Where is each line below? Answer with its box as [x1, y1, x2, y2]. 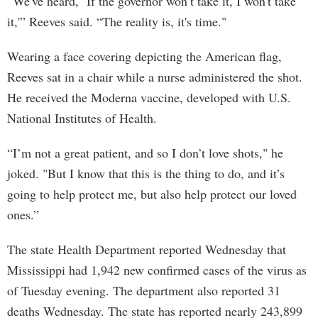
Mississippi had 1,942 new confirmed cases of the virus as [7, 261, 307, 278]
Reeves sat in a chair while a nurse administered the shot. [7, 68, 302, 85]
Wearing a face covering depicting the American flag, [7, 48, 282, 65]
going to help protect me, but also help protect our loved [7, 185, 297, 202]
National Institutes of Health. [7, 109, 157, 126]
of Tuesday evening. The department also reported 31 [7, 282, 280, 299]
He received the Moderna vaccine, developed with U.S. [7, 89, 291, 106]
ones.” [7, 206, 39, 223]
